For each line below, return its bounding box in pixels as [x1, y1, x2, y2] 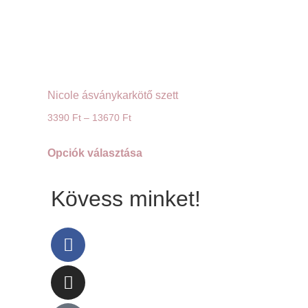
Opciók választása [47, 147, 142, 159]
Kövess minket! [51, 186, 201, 212]
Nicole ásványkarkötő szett [47, 89, 178, 102]
